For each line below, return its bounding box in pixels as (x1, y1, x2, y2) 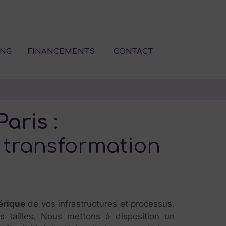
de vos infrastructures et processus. (25, 198, 175, 209)
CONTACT (113, 47, 153, 56)
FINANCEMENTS (27, 47, 95, 56)
